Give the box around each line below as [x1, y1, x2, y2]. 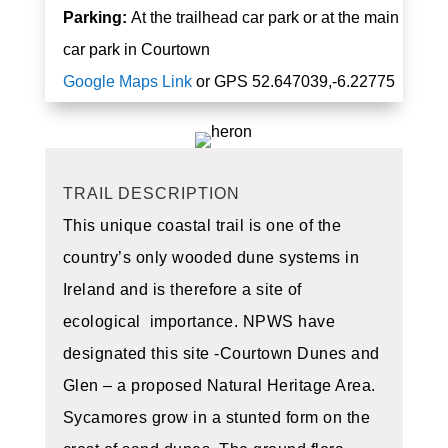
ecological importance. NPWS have [62, 313, 336, 331]
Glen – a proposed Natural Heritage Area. [62, 377, 376, 395]
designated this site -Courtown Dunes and [62, 345, 380, 363]
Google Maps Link [62, 73, 192, 91]
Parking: [62, 9, 131, 27]
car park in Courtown [62, 41, 210, 59]
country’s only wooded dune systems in [62, 249, 360, 267]
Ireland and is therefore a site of [62, 281, 302, 299]
